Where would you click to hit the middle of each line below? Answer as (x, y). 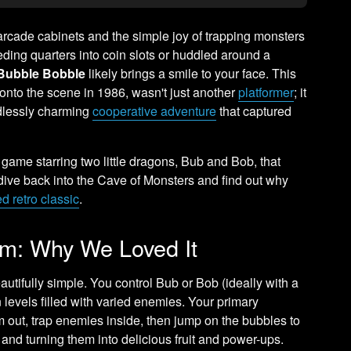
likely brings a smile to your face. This (191, 73)
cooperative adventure (155, 110)
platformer (266, 92)
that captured (254, 110)
